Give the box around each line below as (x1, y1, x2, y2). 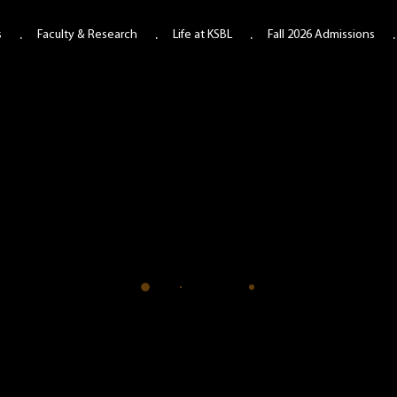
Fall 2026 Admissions (268, 28, 375, 42)
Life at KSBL (173, 28, 232, 42)
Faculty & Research (37, 28, 137, 42)
